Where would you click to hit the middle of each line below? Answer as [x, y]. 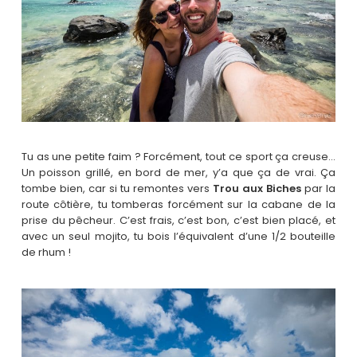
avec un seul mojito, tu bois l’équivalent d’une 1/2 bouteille [178, 237]
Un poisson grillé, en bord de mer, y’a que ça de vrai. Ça [178, 173]
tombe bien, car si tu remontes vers [117, 189]
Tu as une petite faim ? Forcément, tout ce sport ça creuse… [178, 157]
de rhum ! [46, 253]
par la [319, 189]
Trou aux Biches [257, 189]
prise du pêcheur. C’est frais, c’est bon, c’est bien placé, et [178, 221]
